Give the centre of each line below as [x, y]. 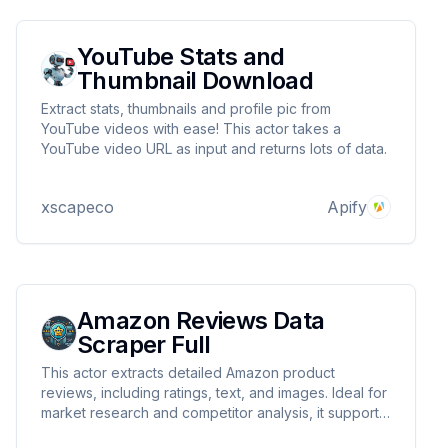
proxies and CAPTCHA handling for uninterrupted [204, 432]
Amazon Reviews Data [201, 320]
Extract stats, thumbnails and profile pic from [186, 108]
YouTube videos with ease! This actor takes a [191, 128]
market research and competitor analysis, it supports [213, 412]
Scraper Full [144, 344]
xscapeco [77, 207]
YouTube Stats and [181, 56]
